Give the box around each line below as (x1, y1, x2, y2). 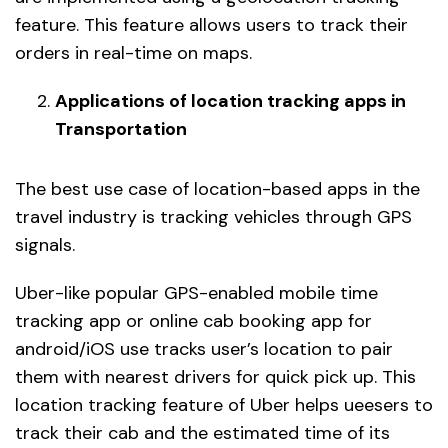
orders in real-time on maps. (15, 41, 252, 66)
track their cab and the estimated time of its (15, 421, 390, 446)
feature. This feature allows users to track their (15, 13, 408, 38)
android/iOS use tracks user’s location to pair (15, 337, 393, 362)
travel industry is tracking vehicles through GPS (15, 205, 412, 230)
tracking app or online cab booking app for (15, 309, 372, 334)
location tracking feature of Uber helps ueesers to (15, 393, 433, 418)
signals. (15, 233, 75, 258)
